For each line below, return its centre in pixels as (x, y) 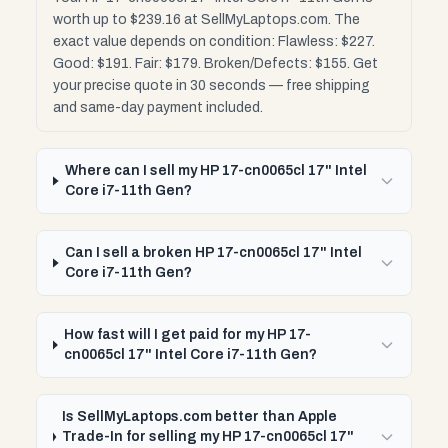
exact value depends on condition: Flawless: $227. (214, 41)
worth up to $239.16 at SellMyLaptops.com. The (206, 19)
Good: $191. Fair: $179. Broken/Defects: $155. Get (215, 63)
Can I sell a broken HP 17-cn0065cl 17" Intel (214, 252)
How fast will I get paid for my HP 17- (188, 334)
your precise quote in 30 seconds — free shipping (211, 85)
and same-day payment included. (158, 107)
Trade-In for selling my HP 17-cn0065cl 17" (208, 436)
